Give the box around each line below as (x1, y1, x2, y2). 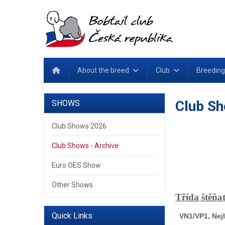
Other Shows (51, 181, 93, 189)
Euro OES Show (51, 161, 101, 169)
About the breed (77, 66, 129, 74)
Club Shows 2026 (51, 122, 106, 130)
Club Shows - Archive (51, 142, 119, 150)
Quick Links (51, 211, 92, 220)
